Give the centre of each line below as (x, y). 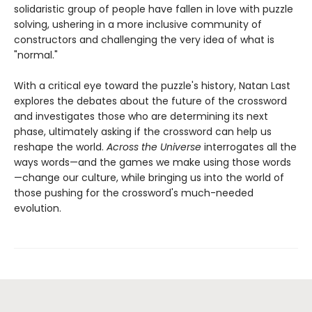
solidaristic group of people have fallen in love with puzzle (154, 9)
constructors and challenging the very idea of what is (144, 39)
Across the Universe (155, 147)
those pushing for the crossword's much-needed (134, 193)
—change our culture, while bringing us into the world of (149, 177)
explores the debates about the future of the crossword (150, 101)
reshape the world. (60, 147)
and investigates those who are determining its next (141, 116)
